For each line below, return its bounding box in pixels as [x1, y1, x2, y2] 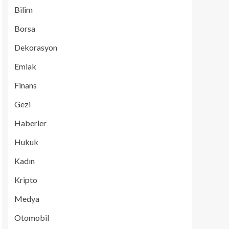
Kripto [14, 175, 37, 185]
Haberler [14, 118, 47, 128]
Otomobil [14, 213, 49, 222]
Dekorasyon [14, 42, 57, 52]
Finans [14, 80, 37, 90]
